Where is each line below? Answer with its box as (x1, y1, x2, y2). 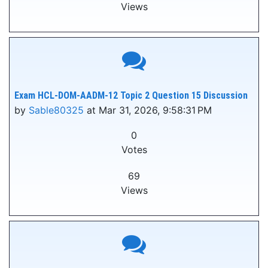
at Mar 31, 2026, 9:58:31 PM (84, 104, 212, 116)
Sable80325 (29, 104, 84, 116)
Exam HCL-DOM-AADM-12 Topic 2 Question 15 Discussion (14, 90, 248, 101)
